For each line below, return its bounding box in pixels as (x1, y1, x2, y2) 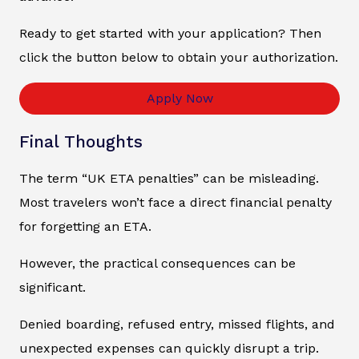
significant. (19, 280, 86, 296)
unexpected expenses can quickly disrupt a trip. (19, 341, 319, 357)
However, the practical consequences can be (19, 256, 296, 272)
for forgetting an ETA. (19, 219, 151, 235)
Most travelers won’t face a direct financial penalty (19, 195, 332, 211)
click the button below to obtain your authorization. (19, 50, 338, 66)
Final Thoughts (19, 132, 143, 152)
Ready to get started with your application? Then (19, 26, 321, 42)
